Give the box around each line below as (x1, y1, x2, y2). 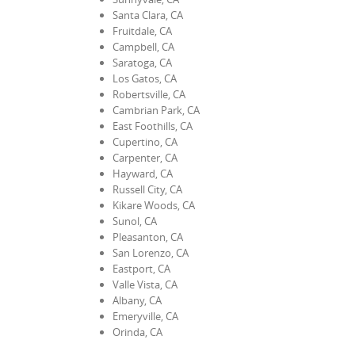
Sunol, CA (113, 213, 157, 228)
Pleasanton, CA (113, 229, 183, 244)
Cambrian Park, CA (113, 102, 200, 117)
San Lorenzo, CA (113, 245, 189, 260)
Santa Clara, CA (113, 7, 183, 22)
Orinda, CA (113, 324, 162, 339)
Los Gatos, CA (113, 71, 177, 86)
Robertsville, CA (113, 86, 185, 101)
